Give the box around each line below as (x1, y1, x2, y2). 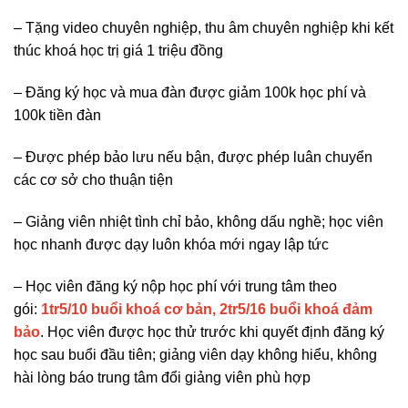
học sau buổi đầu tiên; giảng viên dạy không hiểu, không (14, 346, 377, 362)
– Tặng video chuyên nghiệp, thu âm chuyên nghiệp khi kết (14, 20, 393, 36)
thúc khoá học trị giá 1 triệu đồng (14, 43, 223, 59)
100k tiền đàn (14, 107, 101, 124)
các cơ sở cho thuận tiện (14, 172, 173, 189)
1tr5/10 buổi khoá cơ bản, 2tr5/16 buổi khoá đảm (41, 301, 372, 317)
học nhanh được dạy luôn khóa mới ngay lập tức (14, 236, 329, 252)
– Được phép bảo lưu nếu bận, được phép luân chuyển (14, 149, 372, 166)
